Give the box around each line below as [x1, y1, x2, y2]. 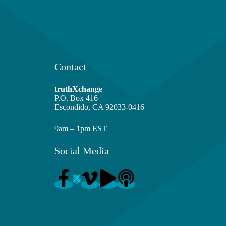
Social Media [54, 145, 109, 157]
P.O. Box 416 [54, 94, 98, 103]
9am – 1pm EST [54, 124, 107, 133]
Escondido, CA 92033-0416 [54, 103, 145, 112]
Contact [54, 61, 87, 73]
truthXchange [54, 85, 103, 94]
